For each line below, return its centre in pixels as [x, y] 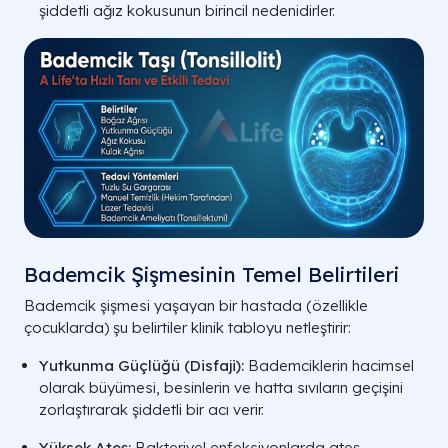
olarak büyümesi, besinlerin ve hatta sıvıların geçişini [221, 387]
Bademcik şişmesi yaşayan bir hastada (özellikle [196, 305]
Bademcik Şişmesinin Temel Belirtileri [211, 274]
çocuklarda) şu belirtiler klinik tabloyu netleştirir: [187, 327]
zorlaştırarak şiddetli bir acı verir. [151, 409]
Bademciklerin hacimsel [329, 365]
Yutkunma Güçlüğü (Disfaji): [141, 365]
